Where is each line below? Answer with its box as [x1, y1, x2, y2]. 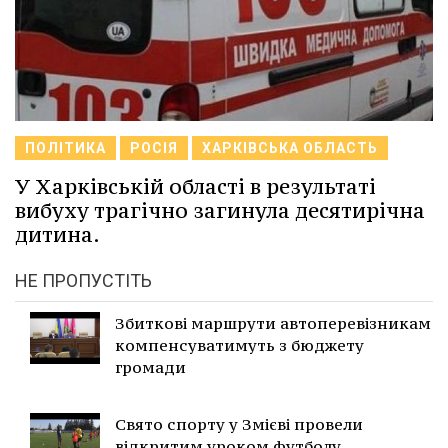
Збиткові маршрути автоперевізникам [115, 312, 431, 333]
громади [115, 356, 186, 377]
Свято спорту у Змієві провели [115, 413, 363, 434]
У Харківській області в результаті [15, 172, 376, 200]
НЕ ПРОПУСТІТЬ [15, 269, 152, 291]
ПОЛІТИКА [25, 139, 106, 156]
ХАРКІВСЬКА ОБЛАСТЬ [202, 139, 378, 156]
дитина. [15, 220, 100, 248]
